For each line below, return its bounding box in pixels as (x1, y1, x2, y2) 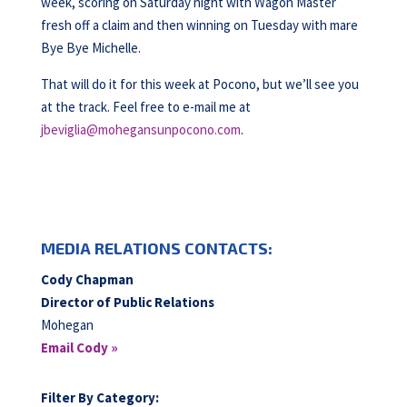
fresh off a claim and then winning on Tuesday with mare (40, 16, 358, 34)
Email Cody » (40, 339, 118, 356)
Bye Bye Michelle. (40, 39, 141, 56)
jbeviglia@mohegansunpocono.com (40, 121, 241, 138)
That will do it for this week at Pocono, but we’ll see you (40, 75, 359, 93)
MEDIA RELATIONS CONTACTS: (40, 238, 273, 258)
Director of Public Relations (40, 293, 214, 311)
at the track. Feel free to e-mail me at (40, 98, 251, 115)
